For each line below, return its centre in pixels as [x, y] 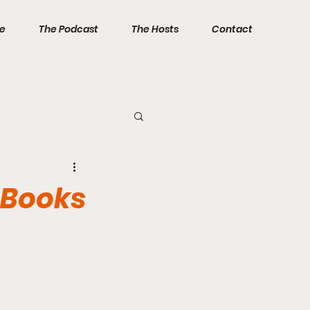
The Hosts [155, 29]
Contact [232, 29]
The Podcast [69, 29]
